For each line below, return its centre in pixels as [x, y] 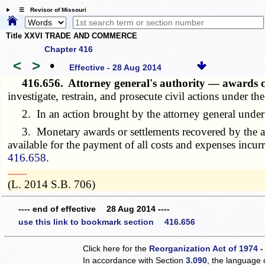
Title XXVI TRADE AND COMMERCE [72, 36]
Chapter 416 [69, 49]
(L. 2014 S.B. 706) [52, 184]
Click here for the [116, 248]
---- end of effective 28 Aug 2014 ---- [94, 209]
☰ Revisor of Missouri [49, 10]
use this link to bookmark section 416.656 [107, 222]
